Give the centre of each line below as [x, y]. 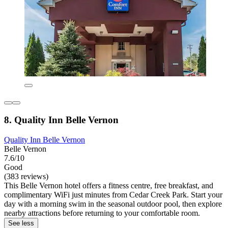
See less [21, 223]
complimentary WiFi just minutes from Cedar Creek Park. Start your [113, 194]
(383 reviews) [26, 176]
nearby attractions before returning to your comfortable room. [102, 213]
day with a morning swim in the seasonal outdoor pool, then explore [113, 204]
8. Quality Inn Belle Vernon [61, 120]
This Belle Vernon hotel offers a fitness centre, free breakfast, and [109, 185]
